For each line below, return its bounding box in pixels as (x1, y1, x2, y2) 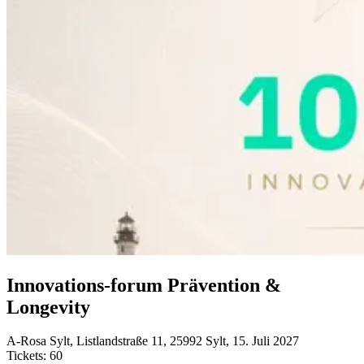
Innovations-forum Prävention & (6, 274, 281, 296)
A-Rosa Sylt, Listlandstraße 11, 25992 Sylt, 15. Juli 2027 (6, 334, 299, 349)
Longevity (6, 296, 90, 318)
